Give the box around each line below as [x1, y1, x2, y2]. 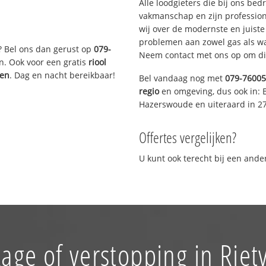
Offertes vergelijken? [139, 126, 236, 147]
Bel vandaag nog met [139, 72, 225, 84]
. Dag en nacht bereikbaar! [9, 69, 116, 81]
